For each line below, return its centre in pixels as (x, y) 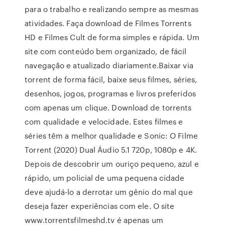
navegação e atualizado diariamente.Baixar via (109, 65)
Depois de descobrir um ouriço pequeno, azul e (112, 164)
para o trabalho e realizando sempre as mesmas (111, 9)
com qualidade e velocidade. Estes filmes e (104, 122)
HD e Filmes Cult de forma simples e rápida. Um (112, 37)
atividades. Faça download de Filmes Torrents (108, 23)
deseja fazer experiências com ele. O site (100, 206)
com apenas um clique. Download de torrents (108, 107)
